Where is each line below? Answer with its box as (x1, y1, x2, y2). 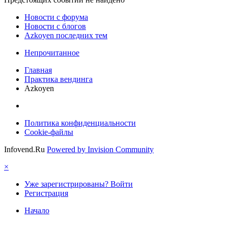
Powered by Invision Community (47, 145, 154, 154)
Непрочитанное (24, 48, 79, 58)
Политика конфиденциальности (24, 119, 136, 128)
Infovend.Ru (4, 145, 45, 154)
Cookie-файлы (24, 128, 73, 137)
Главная (24, 66, 52, 75)
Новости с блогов (24, 22, 86, 31)
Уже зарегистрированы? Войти (24, 180, 133, 189)
